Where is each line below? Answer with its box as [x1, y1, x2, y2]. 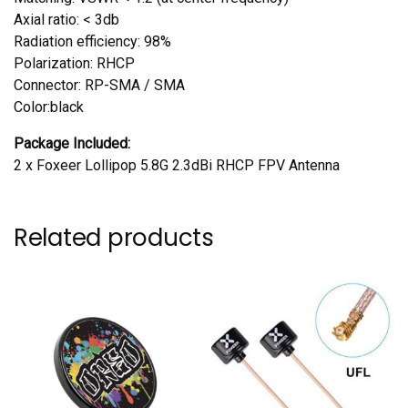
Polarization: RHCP [14, 55, 135, 73]
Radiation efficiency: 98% [14, 33, 171, 51]
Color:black [14, 98, 84, 117]
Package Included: [14, 135, 130, 153]
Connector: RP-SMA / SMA [14, 76, 185, 95]
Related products [14, 221, 214, 255]
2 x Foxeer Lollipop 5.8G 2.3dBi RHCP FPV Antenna [14, 157, 340, 175]
